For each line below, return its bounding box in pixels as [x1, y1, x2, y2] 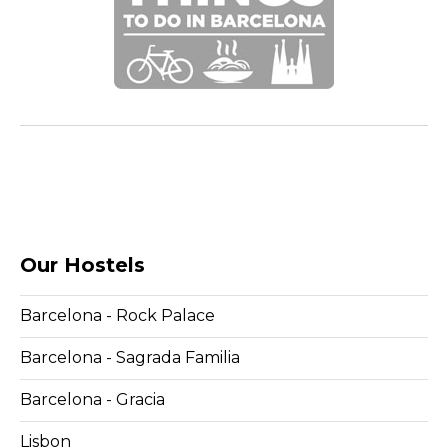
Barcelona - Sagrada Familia [20, 348, 240, 368]
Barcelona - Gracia [20, 390, 165, 410]
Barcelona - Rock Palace [20, 306, 215, 326]
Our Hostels [20, 253, 145, 278]
